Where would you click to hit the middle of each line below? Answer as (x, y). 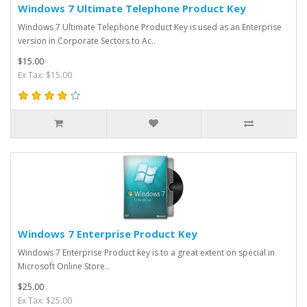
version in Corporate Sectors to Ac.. (87, 40)
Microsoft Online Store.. (63, 266)
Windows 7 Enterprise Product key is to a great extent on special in (146, 252)
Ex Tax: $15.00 (45, 75)
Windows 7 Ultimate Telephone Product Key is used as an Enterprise (150, 27)
